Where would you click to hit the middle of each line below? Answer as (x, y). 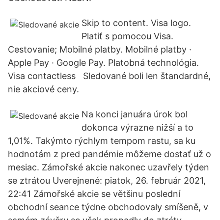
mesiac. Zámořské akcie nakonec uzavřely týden (109, 167)
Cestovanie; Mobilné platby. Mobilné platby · (100, 49)
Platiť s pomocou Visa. (127, 36)
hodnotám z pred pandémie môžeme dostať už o (110, 154)
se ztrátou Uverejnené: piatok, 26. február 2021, (107, 180)
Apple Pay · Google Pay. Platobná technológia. (103, 63)
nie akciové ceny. (43, 89)
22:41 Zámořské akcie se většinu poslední (94, 194)
